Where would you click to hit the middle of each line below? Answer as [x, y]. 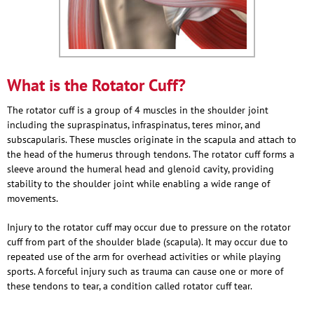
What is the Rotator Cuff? [96, 85]
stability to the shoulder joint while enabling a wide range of [138, 183]
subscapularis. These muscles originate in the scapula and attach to [152, 139]
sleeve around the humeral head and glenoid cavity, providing [141, 169]
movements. [33, 198]
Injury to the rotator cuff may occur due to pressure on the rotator [149, 227]
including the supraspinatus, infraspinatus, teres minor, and [134, 124]
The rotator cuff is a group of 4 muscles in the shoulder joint [138, 110]
